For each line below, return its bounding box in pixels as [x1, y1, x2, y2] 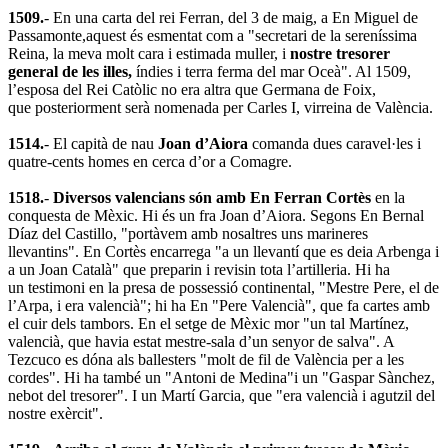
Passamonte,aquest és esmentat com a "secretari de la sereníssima [8, 26, 417, 44]
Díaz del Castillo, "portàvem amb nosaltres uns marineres [8, 224, 368, 242]
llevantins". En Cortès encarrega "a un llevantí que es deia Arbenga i [8, 242, 439, 260]
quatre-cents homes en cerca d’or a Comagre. [8, 152, 292, 170]
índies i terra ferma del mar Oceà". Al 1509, [132, 62, 411, 80]
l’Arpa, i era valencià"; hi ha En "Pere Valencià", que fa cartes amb [8, 296, 430, 314]
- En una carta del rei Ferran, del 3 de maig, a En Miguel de [44, 8, 418, 26]
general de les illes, [8, 62, 132, 80]
